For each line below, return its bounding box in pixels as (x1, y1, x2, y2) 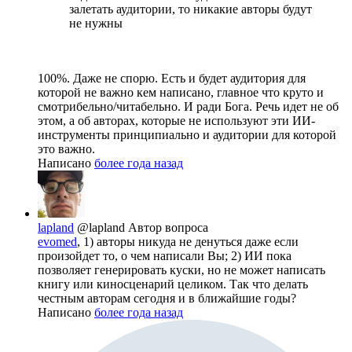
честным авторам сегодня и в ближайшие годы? (38, 291, 296, 305)
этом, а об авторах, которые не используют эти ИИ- (38, 113, 315, 127)
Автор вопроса (128, 220, 208, 234)
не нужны (69, 16, 123, 30)
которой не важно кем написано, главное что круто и (38, 85, 324, 99)
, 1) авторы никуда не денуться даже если (77, 234, 299, 248)
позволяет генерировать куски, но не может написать (38, 262, 325, 277)
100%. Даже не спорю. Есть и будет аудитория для (38, 71, 306, 85)
